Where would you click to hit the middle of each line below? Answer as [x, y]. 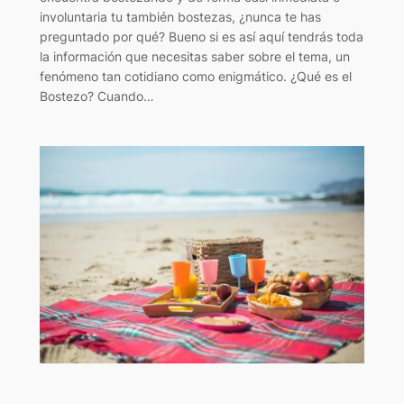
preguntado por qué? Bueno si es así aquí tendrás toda [201, 37]
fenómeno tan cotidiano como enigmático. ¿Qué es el [195, 77]
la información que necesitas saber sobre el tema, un [194, 57]
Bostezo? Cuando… [96, 96]
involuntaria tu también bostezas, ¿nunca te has [180, 17]
